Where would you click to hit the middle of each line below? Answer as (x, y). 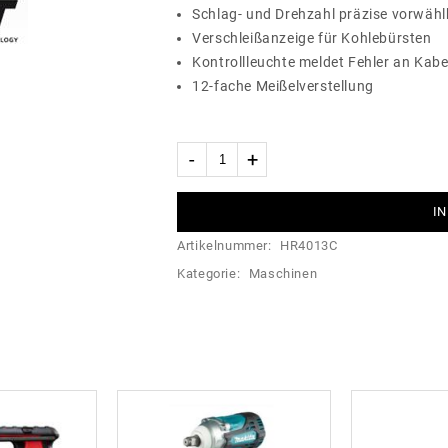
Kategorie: (210, 273)
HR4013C (309, 245)
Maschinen (283, 273)
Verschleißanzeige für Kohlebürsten (312, 38)
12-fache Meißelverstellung (283, 86)
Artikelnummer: (226, 245)
